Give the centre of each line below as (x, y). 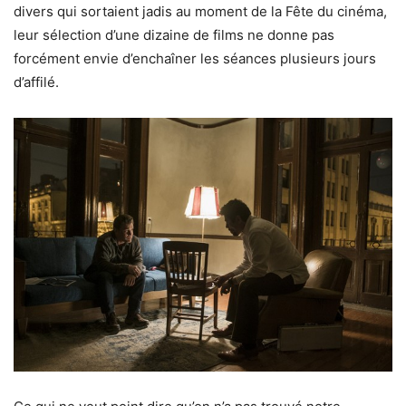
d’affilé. (36, 82)
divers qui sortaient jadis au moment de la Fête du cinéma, (200, 12)
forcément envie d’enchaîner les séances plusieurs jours (195, 59)
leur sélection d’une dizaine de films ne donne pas (174, 35)
